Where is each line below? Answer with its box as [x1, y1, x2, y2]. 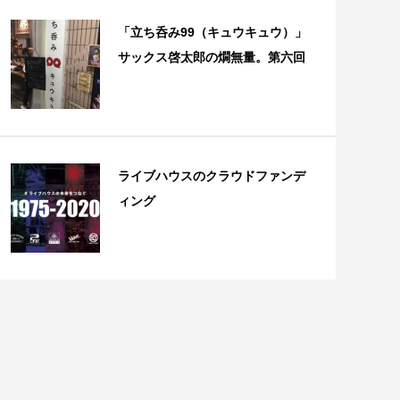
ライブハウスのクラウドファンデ [117, 169, 305, 184]
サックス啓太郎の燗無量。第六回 [117, 50, 305, 65]
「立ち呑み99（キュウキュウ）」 [117, 25, 307, 40]
